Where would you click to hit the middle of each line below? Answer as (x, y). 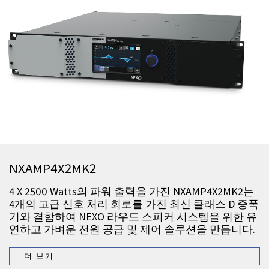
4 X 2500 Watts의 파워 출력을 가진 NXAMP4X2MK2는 (131, 192)
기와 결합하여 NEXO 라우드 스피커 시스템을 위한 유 (133, 217)
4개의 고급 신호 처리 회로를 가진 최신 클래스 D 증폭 (134, 204)
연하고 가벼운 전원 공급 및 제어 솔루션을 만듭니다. (132, 229)
